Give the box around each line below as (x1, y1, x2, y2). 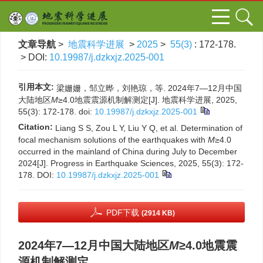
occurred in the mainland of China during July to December (18, 147, 237, 156)
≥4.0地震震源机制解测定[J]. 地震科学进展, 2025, (58, 95, 237, 104)
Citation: (18, 122, 53, 131)
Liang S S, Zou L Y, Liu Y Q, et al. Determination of (55, 123, 242, 133)
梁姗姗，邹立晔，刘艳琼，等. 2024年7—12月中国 (56, 83, 242, 93)
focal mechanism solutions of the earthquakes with (18, 135, 208, 144)
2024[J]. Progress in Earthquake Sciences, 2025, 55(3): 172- (18, 159, 244, 168)
